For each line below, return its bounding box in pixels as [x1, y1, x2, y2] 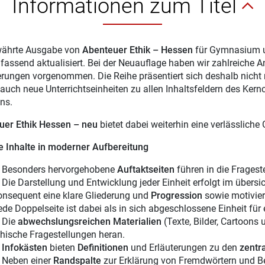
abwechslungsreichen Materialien [17, 216, 161, 227]
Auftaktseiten [117, 164, 177, 175]
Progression [150, 190, 205, 201]
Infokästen [1, 242, 50, 253]
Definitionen [77, 242, 131, 253]
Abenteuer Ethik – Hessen [82, 44, 193, 56]
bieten [49, 242, 77, 253]
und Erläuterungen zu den [130, 242, 240, 253]
